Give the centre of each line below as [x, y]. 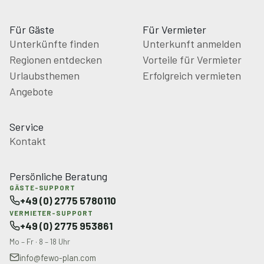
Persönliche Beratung [58, 176]
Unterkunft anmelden [192, 43]
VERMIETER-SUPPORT [51, 212]
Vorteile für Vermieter [192, 59]
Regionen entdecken [56, 59]
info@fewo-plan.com [58, 257]
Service [27, 126]
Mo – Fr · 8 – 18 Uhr [40, 241]
